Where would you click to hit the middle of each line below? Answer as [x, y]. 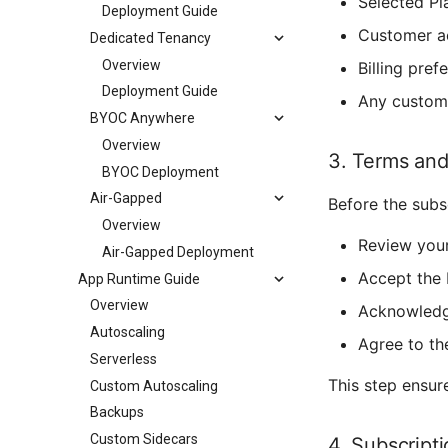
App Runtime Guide [139, 278]
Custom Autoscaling [154, 385]
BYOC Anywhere [142, 118]
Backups [117, 412]
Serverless [123, 358]
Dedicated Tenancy [150, 37]
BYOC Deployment [160, 171]
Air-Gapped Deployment [178, 251]
